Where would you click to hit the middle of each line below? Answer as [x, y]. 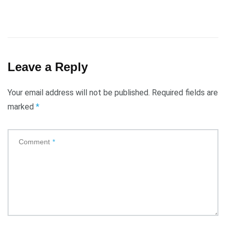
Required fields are [185, 93]
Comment [34, 142]
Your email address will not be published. [79, 93]
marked [22, 107]
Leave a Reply [48, 67]
